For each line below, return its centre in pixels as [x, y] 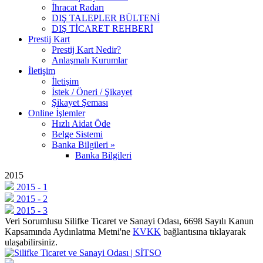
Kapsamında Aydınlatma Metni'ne [69, 232]
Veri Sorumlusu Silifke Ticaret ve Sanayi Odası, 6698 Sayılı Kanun [129, 221]
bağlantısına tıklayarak [203, 232]
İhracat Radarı [78, 7]
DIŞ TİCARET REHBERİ [102, 28]
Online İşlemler [57, 113]
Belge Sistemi [77, 134]
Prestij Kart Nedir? [86, 50]
